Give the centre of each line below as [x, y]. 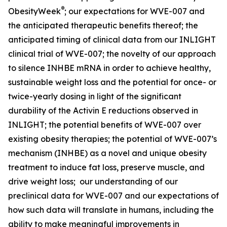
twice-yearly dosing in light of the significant [95, 97]
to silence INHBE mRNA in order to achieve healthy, [109, 68]
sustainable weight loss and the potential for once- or [112, 82]
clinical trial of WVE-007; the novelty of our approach [112, 54]
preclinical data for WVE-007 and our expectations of [113, 196]
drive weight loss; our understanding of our [93, 182]
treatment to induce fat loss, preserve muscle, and [106, 167]
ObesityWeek [34, 11]
